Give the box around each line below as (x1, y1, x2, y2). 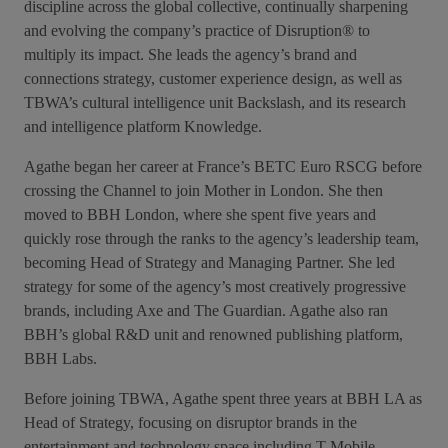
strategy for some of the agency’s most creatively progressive (24, 278, 406, 296)
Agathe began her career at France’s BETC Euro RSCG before (24, 158, 422, 176)
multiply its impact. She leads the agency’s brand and (24, 46, 357, 64)
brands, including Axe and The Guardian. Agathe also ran (24, 302, 388, 320)
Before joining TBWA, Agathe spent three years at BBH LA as (24, 390, 422, 408)
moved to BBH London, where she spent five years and (24, 206, 376, 224)
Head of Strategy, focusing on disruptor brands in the (24, 414, 357, 432)
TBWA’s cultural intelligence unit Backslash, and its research (24, 94, 406, 112)
